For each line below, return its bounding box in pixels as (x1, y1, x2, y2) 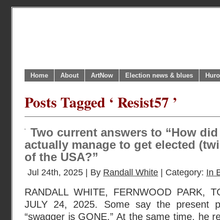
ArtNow (91, 72, 113, 79)
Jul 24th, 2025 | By (27, 167, 103, 177)
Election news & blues (125, 72, 193, 79)
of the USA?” (25, 151, 98, 164)
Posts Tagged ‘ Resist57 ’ (25, 91, 177, 112)
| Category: (158, 167, 206, 177)
